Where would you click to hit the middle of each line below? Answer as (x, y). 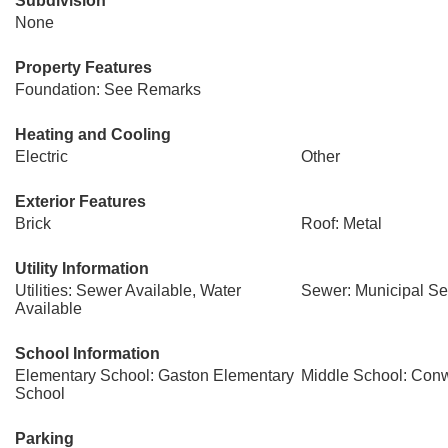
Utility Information (82, 268)
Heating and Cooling (93, 134)
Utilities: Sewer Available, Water (128, 290)
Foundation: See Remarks (108, 89)
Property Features (83, 67)
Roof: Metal (341, 223)
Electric (41, 156)
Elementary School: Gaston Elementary (154, 375)
